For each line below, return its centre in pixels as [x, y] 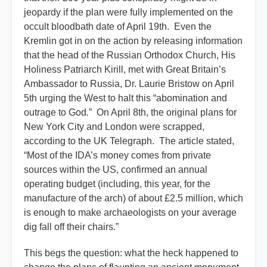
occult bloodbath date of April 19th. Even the [118, 27]
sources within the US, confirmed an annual [116, 170]
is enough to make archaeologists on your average [130, 213]
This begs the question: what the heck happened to [131, 253]
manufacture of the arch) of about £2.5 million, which [133, 198]
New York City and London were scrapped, [114, 127]
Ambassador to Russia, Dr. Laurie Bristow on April [129, 84]
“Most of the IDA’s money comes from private [117, 156]
